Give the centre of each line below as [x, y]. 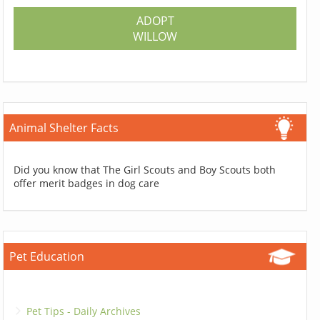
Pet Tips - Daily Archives [84, 311]
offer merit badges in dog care [87, 183]
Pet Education [47, 256]
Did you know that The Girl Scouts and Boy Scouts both [145, 169]
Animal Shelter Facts [64, 127]
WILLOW [155, 36]
